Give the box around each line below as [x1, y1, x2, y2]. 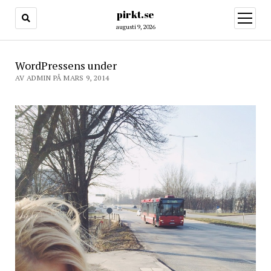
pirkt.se [117, 8, 154, 21]
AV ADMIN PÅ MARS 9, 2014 [15, 73, 109, 82]
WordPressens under [15, 58, 117, 73]
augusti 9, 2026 [116, 23, 155, 31]
